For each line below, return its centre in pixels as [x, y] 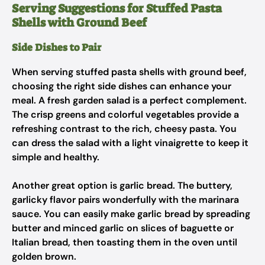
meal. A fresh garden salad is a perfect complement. [129, 100]
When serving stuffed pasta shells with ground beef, [129, 72]
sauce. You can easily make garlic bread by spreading [131, 214]
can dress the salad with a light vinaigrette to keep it [130, 143]
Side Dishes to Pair [56, 47]
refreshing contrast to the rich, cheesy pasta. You [124, 129]
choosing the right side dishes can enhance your [122, 86]
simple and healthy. [56, 157]
